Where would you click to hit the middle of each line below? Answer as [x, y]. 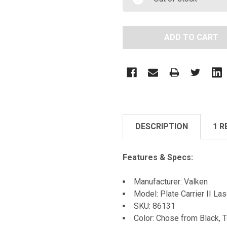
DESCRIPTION [162, 126]
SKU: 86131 [155, 206]
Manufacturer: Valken [171, 181]
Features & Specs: [158, 157]
